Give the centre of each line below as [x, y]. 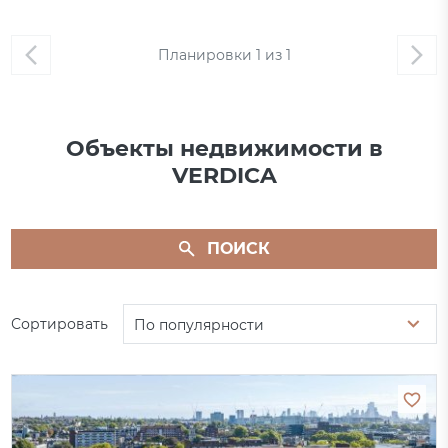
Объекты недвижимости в [224, 149]
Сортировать [60, 324]
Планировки [206, 55]
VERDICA [224, 176]
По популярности [199, 325]
